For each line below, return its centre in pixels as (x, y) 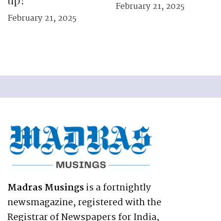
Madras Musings (46, 188)
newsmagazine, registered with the (84, 203)
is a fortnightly (117, 188)
